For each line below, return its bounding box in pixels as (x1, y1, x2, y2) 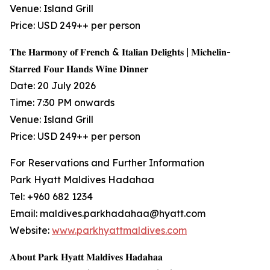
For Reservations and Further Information (10, 157, 204, 169)
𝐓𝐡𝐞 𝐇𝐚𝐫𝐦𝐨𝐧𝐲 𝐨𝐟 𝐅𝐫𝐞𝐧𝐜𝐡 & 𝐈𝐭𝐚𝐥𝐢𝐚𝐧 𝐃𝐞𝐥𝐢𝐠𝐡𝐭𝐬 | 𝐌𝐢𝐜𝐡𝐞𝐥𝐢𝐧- (10, 46, 231, 58)
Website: (10, 224, 52, 237)
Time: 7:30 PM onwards (10, 96, 115, 109)
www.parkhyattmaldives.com (52, 224, 187, 237)
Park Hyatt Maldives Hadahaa (10, 174, 154, 186)
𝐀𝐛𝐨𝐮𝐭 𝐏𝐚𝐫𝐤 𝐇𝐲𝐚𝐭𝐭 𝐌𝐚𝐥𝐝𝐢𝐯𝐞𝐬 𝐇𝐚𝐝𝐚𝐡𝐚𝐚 (10, 251, 163, 263)
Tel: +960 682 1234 (10, 190, 93, 203)
